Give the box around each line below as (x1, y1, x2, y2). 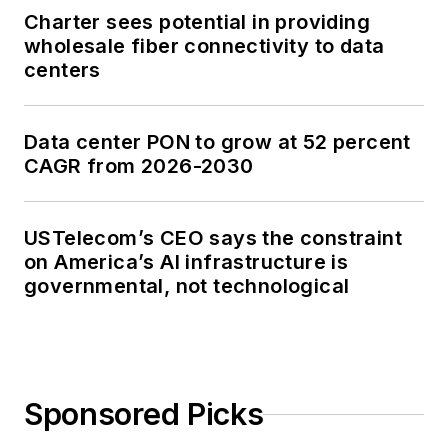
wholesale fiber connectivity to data (24, 34, 385, 59)
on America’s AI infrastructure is (24, 250, 349, 275)
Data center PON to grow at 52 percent (24, 130, 411, 155)
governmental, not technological (24, 274, 350, 299)
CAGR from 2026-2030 (24, 154, 255, 179)
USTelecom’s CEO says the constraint (24, 226, 402, 251)
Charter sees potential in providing (24, 10, 370, 35)
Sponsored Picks (24, 396, 264, 433)
